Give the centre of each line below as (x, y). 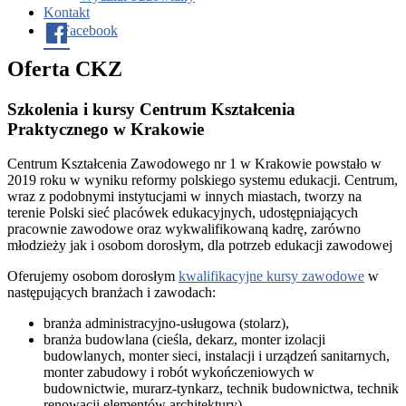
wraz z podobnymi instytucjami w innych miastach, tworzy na (184, 197)
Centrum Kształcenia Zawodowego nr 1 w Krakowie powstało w (194, 164)
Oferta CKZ (65, 68)
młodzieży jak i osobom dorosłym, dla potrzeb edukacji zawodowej (200, 246)
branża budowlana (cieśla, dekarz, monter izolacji (184, 340)
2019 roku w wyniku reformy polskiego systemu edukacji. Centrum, (203, 180)
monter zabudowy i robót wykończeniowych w (179, 372)
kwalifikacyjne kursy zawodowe (271, 276)
